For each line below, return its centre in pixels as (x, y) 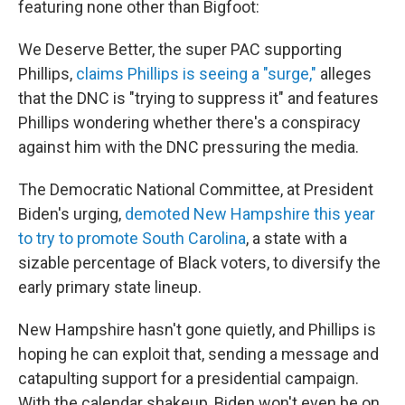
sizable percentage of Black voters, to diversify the (199, 263)
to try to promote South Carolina (132, 239)
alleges (344, 74)
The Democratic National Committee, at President (196, 190)
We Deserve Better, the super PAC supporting (180, 50)
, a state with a (297, 239)
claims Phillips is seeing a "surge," (196, 74)
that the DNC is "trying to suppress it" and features (198, 99)
